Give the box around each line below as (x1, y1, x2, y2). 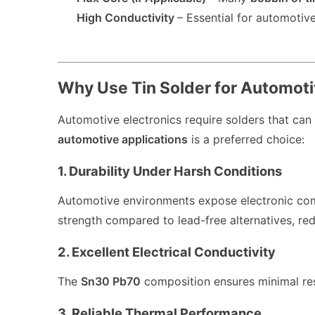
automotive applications (58, 131, 188, 146)
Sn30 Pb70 (81, 274, 141, 288)
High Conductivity (77, 10, 175, 25)
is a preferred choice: (188, 131, 304, 146)
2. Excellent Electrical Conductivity (58, 244, 276, 260)
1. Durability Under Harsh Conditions (58, 163, 282, 179)
